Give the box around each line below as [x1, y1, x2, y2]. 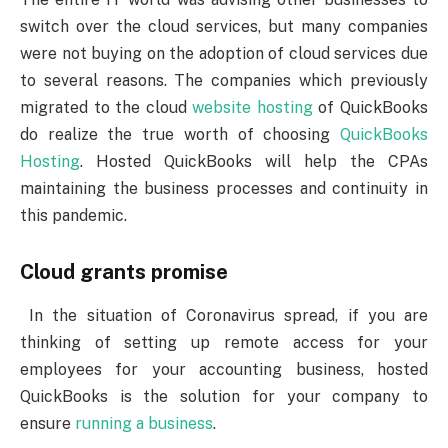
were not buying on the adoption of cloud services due [20, 44, 428, 64]
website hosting [192, 98, 313, 118]
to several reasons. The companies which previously [20, 71, 428, 91]
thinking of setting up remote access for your [20, 333, 428, 353]
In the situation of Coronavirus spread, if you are [29, 306, 429, 326]
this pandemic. [20, 206, 127, 226]
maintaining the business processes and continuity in [20, 179, 428, 199]
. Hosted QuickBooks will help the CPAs [80, 152, 428, 172]
